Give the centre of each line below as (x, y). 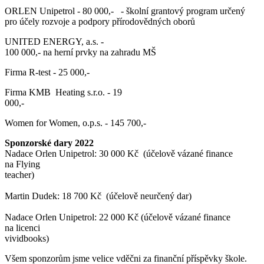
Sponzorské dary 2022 (49, 143)
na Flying (22, 164)
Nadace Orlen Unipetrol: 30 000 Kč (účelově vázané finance (119, 153)
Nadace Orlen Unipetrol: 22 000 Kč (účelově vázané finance (118, 217)
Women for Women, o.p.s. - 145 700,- (75, 123)
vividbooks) (27, 238)
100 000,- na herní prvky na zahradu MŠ (80, 52)
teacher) (19, 174)
